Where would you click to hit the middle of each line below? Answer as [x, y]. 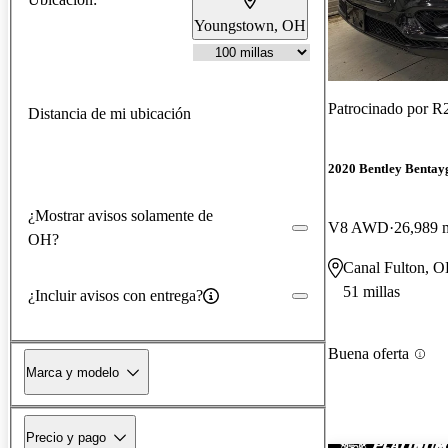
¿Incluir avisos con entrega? [115, 295]
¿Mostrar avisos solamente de [120, 215]
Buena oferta [368, 354]
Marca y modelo [72, 372]
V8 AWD [358, 228]
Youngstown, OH [250, 25]
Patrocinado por [380, 108]
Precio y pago [66, 437]
